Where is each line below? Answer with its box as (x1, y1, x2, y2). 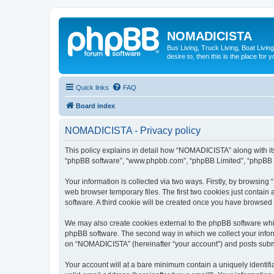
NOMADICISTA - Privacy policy (65, 125, 201, 136)
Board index (76, 102, 115, 109)
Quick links (76, 83, 109, 91)
